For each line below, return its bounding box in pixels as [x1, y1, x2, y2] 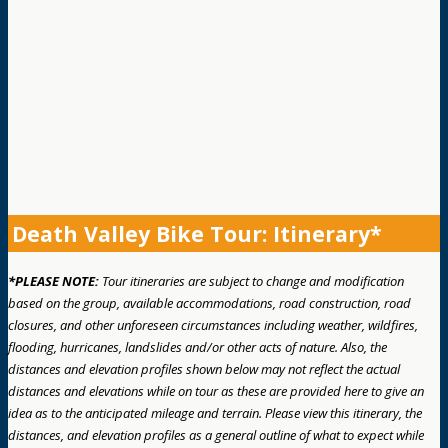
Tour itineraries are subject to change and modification [99, 272, 404, 291]
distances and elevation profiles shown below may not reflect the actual [8, 360, 400, 379]
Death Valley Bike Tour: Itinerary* [12, 218, 382, 248]
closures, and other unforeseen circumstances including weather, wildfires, [8, 316, 418, 335]
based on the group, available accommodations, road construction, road [8, 294, 411, 313]
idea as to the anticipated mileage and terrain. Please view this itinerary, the [8, 404, 422, 423]
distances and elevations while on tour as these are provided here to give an [8, 382, 424, 401]
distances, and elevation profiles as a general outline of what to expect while [8, 426, 424, 445]
